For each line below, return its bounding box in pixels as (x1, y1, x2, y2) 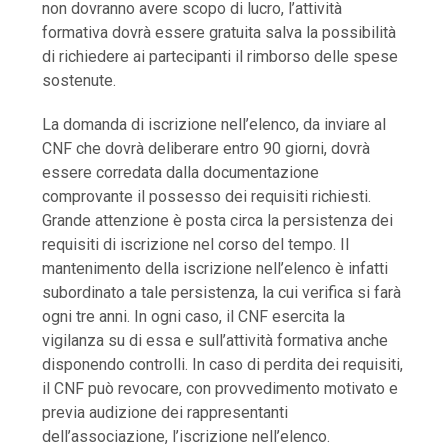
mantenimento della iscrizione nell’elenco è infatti (42, 259, 389, 279)
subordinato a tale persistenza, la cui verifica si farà (42, 283, 402, 303)
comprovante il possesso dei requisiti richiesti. (42, 187, 372, 207)
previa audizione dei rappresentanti (42, 403, 289, 423)
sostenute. (42, 71, 117, 91)
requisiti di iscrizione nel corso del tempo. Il (42, 235, 350, 255)
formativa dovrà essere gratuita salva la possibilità (42, 23, 397, 43)
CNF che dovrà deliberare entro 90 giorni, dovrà (42, 139, 371, 159)
